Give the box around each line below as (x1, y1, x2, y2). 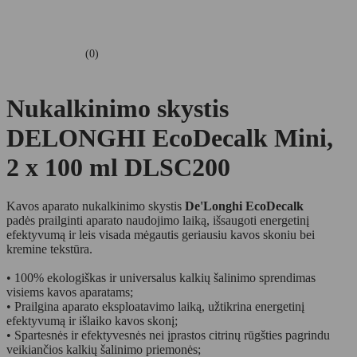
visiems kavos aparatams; (6, 285, 133, 300)
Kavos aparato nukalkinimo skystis (6, 199, 185, 214)
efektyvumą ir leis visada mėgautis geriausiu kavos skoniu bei (6, 228, 315, 242)
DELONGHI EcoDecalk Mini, (6, 123, 333, 152)
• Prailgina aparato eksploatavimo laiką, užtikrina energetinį (6, 300, 304, 314)
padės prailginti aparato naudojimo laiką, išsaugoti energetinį (6, 214, 309, 228)
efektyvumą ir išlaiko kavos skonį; (6, 314, 178, 328)
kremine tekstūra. (6, 242, 92, 257)
